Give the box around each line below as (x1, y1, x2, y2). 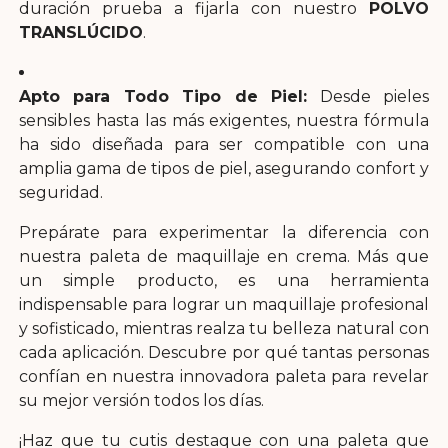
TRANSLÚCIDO (18, 22, 143, 42)
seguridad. (18, 182, 103, 202)
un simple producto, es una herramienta (18, 270, 430, 290)
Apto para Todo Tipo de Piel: (18, 86, 308, 106)
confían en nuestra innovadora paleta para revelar (18, 366, 430, 386)
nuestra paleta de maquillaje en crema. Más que (18, 246, 430, 266)
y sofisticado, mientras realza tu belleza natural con (18, 318, 430, 338)
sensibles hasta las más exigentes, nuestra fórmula (18, 110, 430, 130)
